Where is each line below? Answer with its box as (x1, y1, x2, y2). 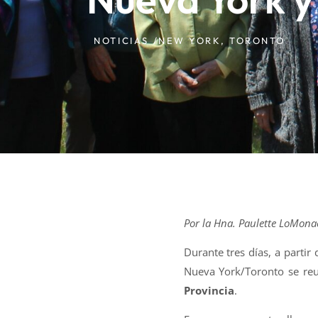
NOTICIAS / (94, 34, 159, 46)
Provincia (183, 283, 234, 297)
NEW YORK (158, 34, 221, 46)
